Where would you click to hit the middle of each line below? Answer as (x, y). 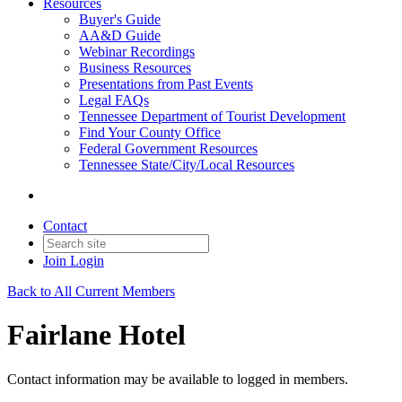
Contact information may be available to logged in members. (178, 379)
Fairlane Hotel (96, 335)
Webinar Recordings (137, 52)
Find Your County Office (150, 132)
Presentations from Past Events (166, 84)
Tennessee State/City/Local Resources (187, 165)
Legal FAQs (114, 100)
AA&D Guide (120, 35)
